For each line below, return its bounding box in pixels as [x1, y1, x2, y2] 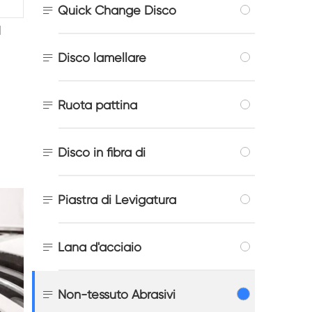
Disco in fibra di [58, 144, 146, 159]
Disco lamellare [58, 49, 146, 65]
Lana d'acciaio [58, 239, 141, 254]
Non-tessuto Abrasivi [58, 286, 175, 302]
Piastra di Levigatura [58, 192, 176, 207]
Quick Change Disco [58, 2, 176, 17]
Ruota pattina [58, 97, 137, 112]
